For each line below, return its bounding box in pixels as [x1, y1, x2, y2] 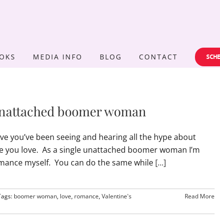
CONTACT [139, 52, 178, 61]
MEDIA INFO [33, 52, 82, 61]
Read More [184, 192, 215, 200]
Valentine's [102, 192, 132, 200]
